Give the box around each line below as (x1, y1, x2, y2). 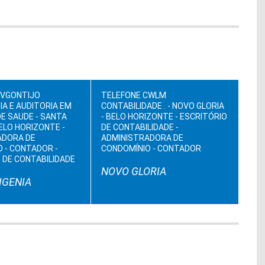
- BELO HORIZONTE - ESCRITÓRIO (101, 112, 227, 121)
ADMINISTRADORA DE (101, 133, 183, 143)
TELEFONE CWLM (101, 91, 166, 100)
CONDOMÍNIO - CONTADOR (101, 144, 201, 153)
